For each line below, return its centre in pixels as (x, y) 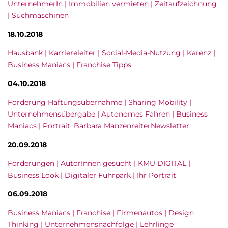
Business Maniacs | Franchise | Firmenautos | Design (101, 213)
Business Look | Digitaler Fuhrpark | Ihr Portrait (92, 175)
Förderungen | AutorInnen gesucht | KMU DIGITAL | (99, 163)
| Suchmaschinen (38, 15)
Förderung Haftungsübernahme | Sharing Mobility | (99, 102)
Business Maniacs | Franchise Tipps (69, 65)
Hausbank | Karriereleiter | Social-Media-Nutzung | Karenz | (111, 53)
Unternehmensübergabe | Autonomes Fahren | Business (108, 114)
